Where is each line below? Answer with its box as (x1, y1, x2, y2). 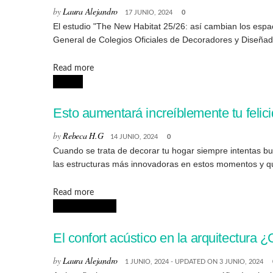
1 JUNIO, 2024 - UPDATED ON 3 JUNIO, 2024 (125, 258, 263, 265)
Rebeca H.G (63, 130, 104, 142)
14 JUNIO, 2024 (110, 133, 158, 141)
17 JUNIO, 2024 (125, 9, 172, 16)
